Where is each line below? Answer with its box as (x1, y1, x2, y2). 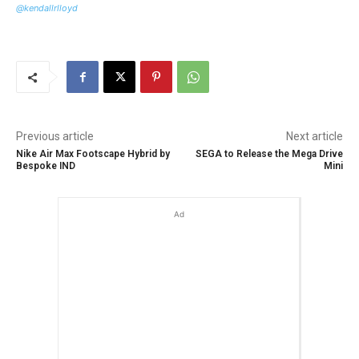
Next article (285, 130, 343, 143)
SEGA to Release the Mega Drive (195, 148, 343, 160)
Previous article (16, 130, 94, 143)
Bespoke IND (16, 160, 75, 172)
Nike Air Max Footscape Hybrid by (16, 148, 170, 160)
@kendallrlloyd (16, 2, 78, 14)
